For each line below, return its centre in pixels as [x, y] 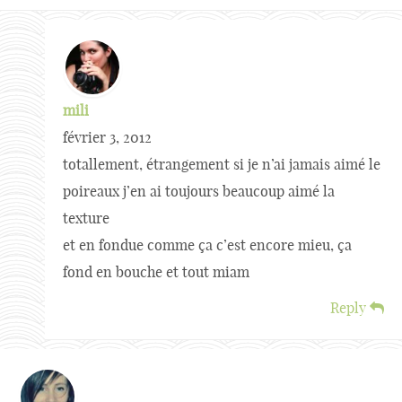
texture [86, 218]
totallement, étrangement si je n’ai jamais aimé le [222, 164]
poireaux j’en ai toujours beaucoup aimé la [199, 191]
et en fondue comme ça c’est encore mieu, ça [207, 245]
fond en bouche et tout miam [156, 272]
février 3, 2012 [107, 137]
